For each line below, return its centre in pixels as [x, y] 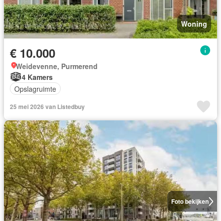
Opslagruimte [35, 89]
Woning [194, 24]
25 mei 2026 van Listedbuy [47, 107]
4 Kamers [37, 77]
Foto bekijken [190, 201]
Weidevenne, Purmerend [57, 66]
